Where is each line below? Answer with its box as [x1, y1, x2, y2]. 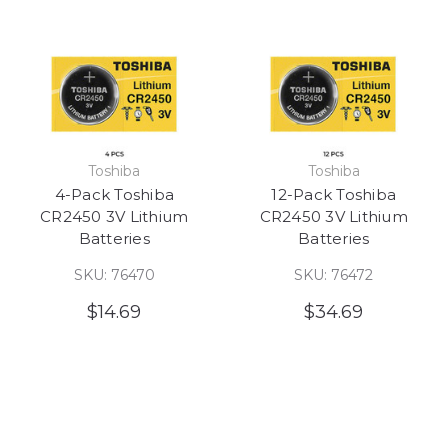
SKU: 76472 [294, 265, 374, 284]
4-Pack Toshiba [54, 184, 174, 204]
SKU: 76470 [73, 265, 155, 284]
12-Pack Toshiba [271, 184, 397, 204]
